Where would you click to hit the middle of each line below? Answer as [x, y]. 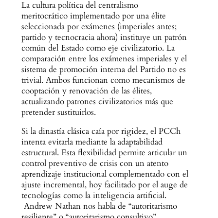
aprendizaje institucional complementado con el [105, 174]
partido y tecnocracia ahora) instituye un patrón [104, 37]
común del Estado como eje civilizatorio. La [98, 48]
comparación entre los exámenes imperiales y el [104, 58]
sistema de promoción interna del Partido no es [103, 69]
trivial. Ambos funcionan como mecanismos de [103, 80]
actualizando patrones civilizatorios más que [97, 101]
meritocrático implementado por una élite [93, 16]
